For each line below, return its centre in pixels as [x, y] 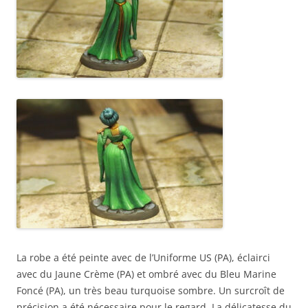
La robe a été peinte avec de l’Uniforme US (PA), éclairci [143, 258]
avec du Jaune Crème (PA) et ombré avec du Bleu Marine [146, 274]
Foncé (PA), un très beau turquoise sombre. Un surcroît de [151, 291]
